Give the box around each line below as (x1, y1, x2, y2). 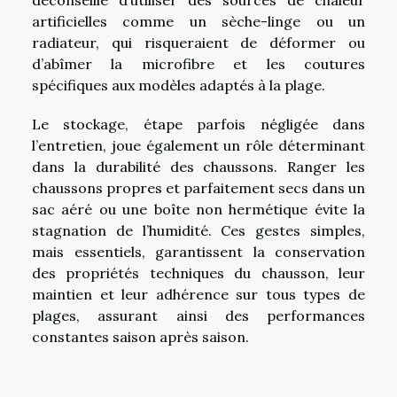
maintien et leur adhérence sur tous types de (32, 285, 365, 304)
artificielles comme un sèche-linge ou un (32, 12, 365, 31)
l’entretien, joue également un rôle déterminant (32, 136, 365, 155)
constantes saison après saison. (32, 328, 249, 346)
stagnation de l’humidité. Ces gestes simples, (32, 222, 365, 240)
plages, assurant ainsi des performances (32, 307, 365, 325)
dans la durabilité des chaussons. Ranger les (32, 158, 365, 176)
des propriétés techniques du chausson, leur (32, 264, 365, 283)
